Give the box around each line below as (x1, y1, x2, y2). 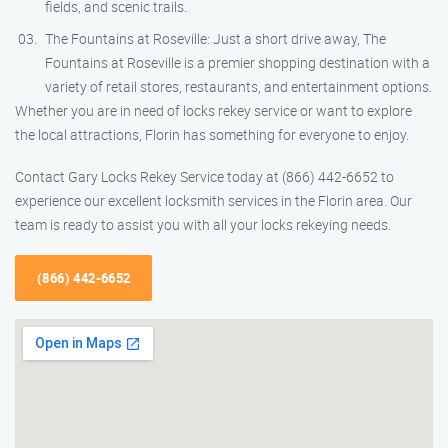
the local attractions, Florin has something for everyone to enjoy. (15, 125, 409, 144)
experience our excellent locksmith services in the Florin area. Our (15, 191, 412, 210)
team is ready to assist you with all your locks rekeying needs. (15, 215, 391, 234)
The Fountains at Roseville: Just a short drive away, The (45, 29, 386, 48)
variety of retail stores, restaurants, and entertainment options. (45, 77, 432, 96)
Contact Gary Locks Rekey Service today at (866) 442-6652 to (15, 167, 394, 186)
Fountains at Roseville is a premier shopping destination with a (45, 53, 430, 72)
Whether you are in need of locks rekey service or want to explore (15, 101, 412, 120)
